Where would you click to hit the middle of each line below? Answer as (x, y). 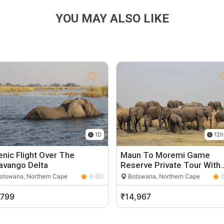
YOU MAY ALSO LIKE (112, 19)
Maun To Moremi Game (165, 155)
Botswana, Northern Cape (163, 176)
